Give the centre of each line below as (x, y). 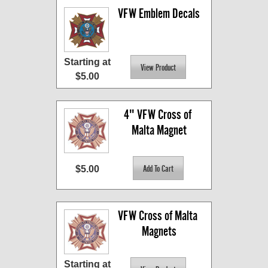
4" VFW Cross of (158, 115)
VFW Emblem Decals (159, 14)
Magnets (159, 232)
